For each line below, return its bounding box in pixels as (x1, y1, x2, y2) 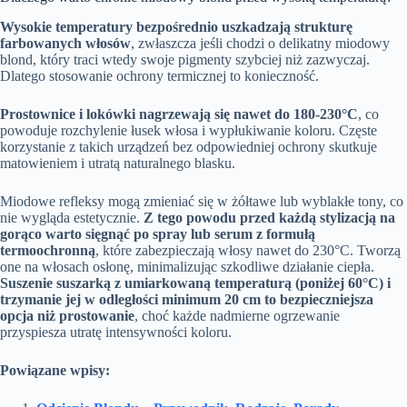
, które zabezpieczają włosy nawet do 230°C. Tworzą (95, 242, 401, 258)
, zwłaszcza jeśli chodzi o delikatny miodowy (131, 35, 390, 51)
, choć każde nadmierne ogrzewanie (134, 307, 340, 323)
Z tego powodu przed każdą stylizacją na (144, 209, 395, 225)
